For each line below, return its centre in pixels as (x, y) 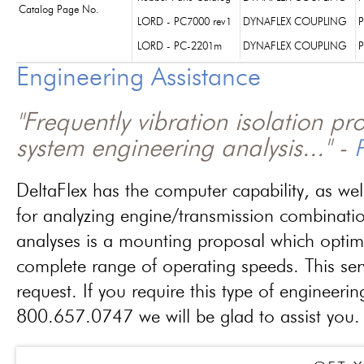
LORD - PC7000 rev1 (184, 22)
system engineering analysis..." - (185, 149)
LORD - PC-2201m (180, 47)
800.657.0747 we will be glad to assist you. (188, 318)
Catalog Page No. (59, 10)
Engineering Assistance (139, 79)
